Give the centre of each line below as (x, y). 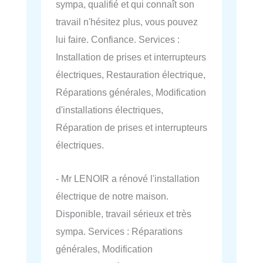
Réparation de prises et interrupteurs (131, 128)
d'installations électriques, (109, 110)
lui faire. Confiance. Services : (118, 40)
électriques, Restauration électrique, (131, 75)
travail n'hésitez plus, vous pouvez (127, 22)
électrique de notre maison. (112, 196)
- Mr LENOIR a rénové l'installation (128, 178)
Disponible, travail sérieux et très (124, 213)
